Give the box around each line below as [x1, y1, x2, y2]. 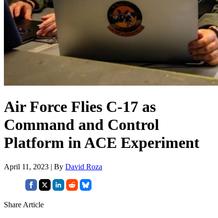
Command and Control [4, 116, 159, 134]
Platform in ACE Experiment [4, 134, 200, 152]
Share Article [4, 200, 44, 209]
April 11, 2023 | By [4, 162, 65, 171]
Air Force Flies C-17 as [4, 98, 156, 116]
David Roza [65, 162, 102, 171]
